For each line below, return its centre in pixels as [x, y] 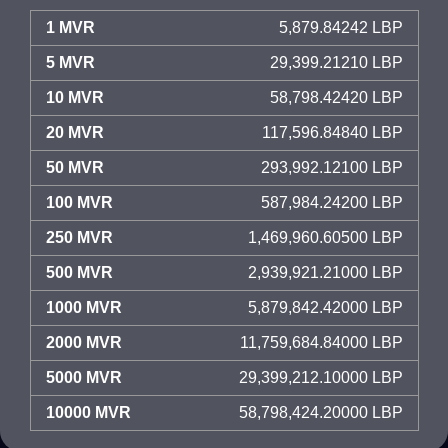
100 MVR [79, 202]
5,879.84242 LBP [341, 27]
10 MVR [75, 97]
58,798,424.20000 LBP [321, 412]
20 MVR [75, 132]
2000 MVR [84, 342]
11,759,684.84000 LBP [321, 342]
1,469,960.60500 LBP [325, 237]
